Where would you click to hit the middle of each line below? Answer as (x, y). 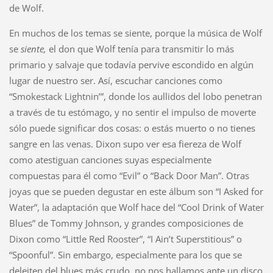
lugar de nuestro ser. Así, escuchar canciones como (115, 81)
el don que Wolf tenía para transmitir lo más (140, 49)
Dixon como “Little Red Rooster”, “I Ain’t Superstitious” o (125, 239)
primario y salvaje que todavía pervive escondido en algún (131, 65)
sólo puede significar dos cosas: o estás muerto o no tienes (132, 128)
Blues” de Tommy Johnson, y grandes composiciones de (126, 223)
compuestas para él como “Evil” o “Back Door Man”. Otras (129, 176)
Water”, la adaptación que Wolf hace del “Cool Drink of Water (136, 207)
